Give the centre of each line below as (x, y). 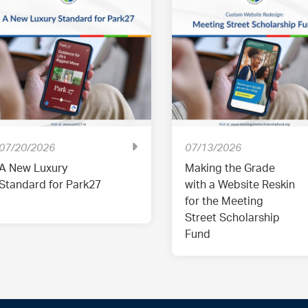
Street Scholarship (232, 218)
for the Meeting (224, 201)
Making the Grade (230, 168)
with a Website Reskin (240, 185)
